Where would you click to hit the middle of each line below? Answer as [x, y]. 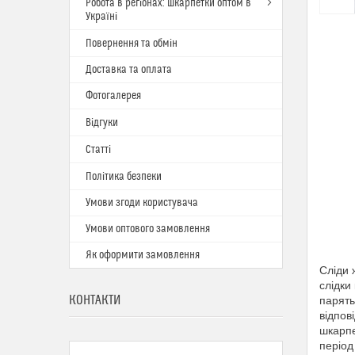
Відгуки [102, 123]
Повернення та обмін [132, 44]
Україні [101, 17]
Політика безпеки [124, 177]
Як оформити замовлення [143, 255]
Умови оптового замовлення [148, 229]
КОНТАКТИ [95, 300]
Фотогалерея [113, 96]
